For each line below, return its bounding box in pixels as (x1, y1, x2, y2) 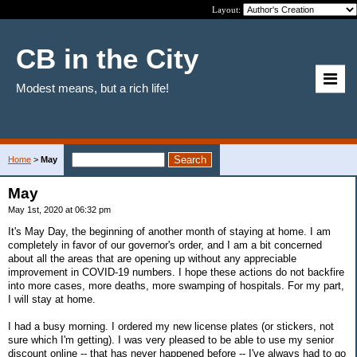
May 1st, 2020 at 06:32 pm (8, 205, 111, 214)
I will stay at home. (8, 292, 96, 305)
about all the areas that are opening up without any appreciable (8, 252, 296, 265)
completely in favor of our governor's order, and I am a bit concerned (8, 238, 322, 251)
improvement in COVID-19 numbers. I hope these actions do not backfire (8, 265, 344, 278)
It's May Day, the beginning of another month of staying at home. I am (8, 225, 331, 237)
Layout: (212, 5, 243, 14)
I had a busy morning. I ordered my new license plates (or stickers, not (8, 320, 334, 332)
